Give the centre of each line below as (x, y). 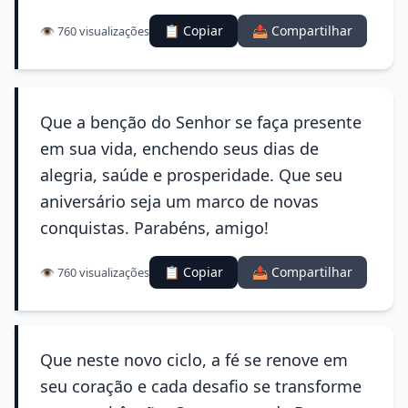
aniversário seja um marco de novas (179, 201)
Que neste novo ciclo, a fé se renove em (194, 360)
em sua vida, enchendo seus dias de (179, 148)
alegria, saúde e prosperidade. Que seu (191, 175)
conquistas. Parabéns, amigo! (154, 228)
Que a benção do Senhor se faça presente (201, 122)
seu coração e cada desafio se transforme (201, 386)
